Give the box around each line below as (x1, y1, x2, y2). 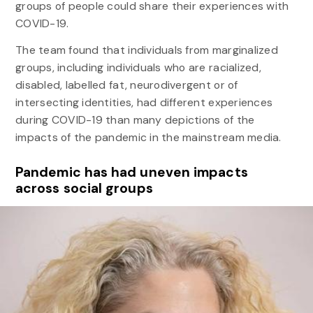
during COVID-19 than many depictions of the (15, 112, 255, 127)
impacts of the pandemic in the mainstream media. (15, 129, 288, 145)
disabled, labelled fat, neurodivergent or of (15, 77, 238, 92)
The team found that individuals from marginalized (15, 42, 278, 57)
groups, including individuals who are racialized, (15, 59, 261, 75)
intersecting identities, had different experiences (15, 94, 273, 110)
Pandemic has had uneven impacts (15, 163, 248, 182)
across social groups (15, 180, 153, 198)
